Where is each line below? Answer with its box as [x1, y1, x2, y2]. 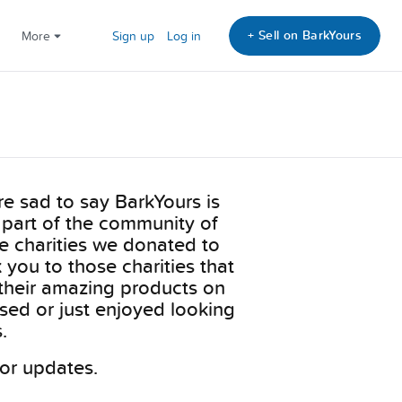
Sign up [112, 27, 155, 45]
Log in [167, 27, 202, 45]
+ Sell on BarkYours [248, 25, 362, 44]
